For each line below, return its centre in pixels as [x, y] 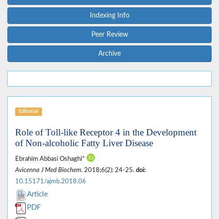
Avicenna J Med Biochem [48, 170]
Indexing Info [109, 16]
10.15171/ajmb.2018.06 [51, 182]
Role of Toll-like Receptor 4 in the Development [106, 132]
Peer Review [109, 35]
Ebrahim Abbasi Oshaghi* [51, 159]
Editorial [28, 111]
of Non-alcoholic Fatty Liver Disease [84, 143]
